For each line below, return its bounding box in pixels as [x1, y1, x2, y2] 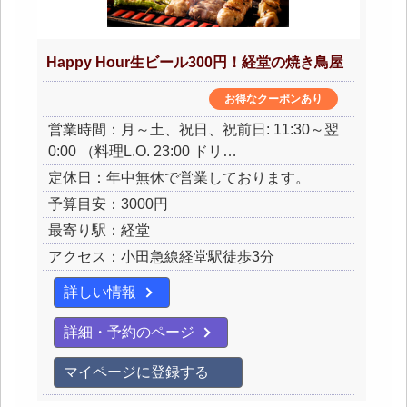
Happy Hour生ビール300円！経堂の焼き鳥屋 [46, 55, 343, 70]
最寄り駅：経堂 [48, 223, 150, 238]
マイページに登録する [64, 364, 209, 380]
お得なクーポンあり [223, 93, 323, 105]
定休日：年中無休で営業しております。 [48, 170, 310, 185]
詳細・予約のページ [64, 324, 194, 340]
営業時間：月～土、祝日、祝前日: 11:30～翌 [48, 122, 339, 137]
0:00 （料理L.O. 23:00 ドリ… [48, 144, 237, 159]
